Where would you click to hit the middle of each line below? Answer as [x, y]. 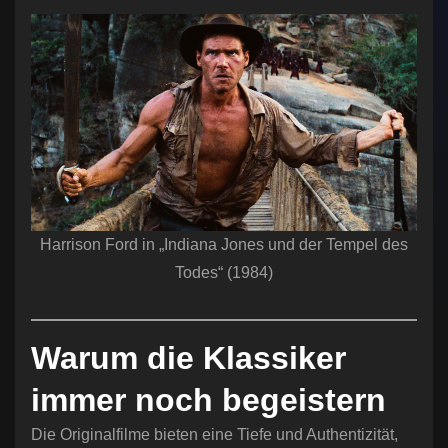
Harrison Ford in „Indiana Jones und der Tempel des [224, 245]
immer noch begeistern [208, 400]
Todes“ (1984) [224, 273]
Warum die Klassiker [188, 358]
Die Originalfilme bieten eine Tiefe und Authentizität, [214, 435]
